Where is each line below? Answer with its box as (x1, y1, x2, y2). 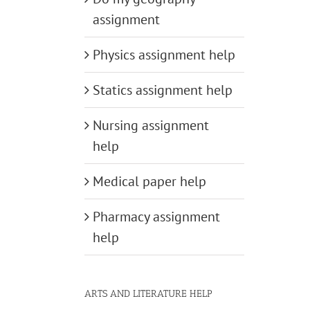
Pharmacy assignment (93, 208, 220, 226)
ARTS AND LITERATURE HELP (84, 288, 212, 300)
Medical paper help (93, 172, 206, 191)
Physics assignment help (93, 46, 235, 64)
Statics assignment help (93, 81, 232, 100)
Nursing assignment (93, 116, 209, 135)
